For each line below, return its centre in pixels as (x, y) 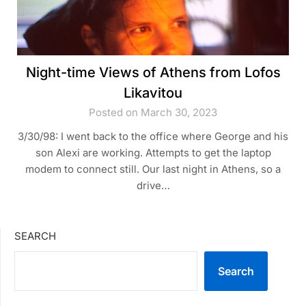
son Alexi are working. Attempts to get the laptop (153, 152)
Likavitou (153, 93)
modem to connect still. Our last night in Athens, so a (153, 169)
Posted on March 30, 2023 (153, 112)
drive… (153, 185)
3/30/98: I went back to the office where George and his (153, 136)
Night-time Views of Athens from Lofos (153, 72)
